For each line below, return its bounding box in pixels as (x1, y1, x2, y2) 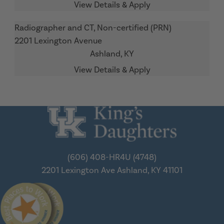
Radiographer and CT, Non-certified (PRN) (14, 22, 171, 32)
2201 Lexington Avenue (14, 35, 102, 45)
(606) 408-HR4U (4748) (67, 151, 156, 162)
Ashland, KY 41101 (115, 164, 182, 175)
